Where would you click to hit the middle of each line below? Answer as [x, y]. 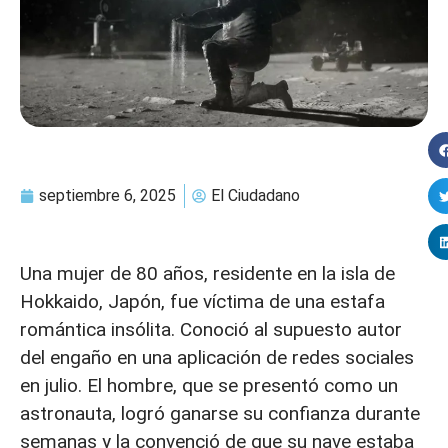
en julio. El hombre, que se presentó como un [209, 386]
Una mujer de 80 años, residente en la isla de [207, 274]
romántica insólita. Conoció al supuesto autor [211, 330]
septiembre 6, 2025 [107, 196]
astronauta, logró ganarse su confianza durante [220, 414]
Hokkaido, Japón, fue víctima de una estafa [202, 302]
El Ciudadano [255, 196]
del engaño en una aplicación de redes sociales [217, 358]
